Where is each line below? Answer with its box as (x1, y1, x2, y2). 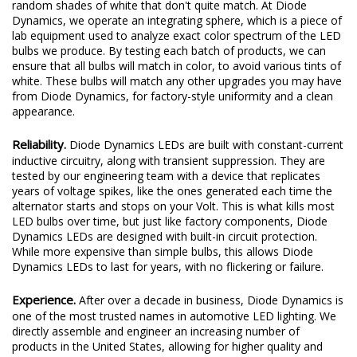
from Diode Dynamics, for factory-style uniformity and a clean (12, 88, 333, 104)
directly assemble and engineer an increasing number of (12, 323, 300, 339)
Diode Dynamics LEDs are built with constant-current (69, 136, 343, 152)
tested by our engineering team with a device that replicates (12, 167, 320, 183)
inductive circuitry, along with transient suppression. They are (12, 152, 325, 168)
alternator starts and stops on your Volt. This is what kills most (12, 198, 335, 214)
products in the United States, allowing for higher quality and (12, 338, 323, 354)
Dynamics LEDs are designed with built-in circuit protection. (12, 228, 317, 244)
